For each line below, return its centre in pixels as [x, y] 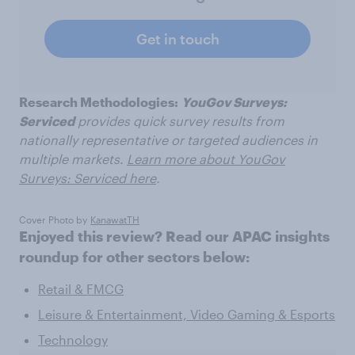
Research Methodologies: [99, 102]
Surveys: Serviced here [88, 178]
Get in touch [177, 39]
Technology [73, 340]
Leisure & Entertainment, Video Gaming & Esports [187, 314]
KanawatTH [115, 219]
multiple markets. [71, 159]
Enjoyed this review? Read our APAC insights [174, 236]
